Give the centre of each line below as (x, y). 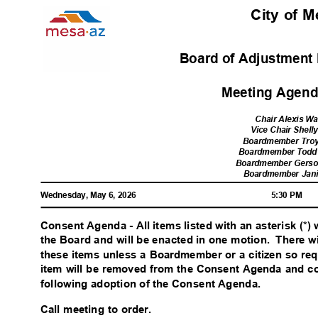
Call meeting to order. (100, 309)
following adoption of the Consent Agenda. (154, 283)
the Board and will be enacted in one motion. (155, 240)
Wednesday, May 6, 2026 (91, 195)
